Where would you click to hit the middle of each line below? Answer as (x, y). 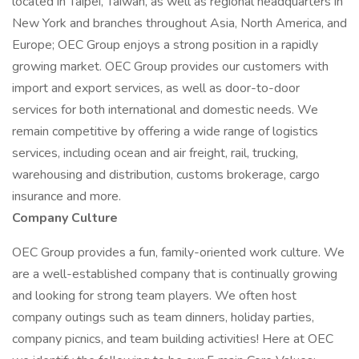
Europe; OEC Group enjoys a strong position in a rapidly (165, 45)
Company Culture (65, 218)
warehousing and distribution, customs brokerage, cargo (166, 175)
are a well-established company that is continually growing (175, 274)
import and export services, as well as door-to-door (156, 88)
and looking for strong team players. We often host (154, 296)
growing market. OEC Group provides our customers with (170, 67)
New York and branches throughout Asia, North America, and (179, 23)
